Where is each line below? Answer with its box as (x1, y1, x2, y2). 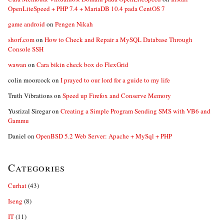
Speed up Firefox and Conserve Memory (62, 91, 171, 100)
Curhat (8, 181, 26, 190)
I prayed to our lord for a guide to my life (60, 75, 170, 84)
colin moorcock (8, 75, 50, 84)
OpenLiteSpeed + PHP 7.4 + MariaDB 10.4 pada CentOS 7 (8, 4, 165, 13)
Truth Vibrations (8, 91, 52, 100)
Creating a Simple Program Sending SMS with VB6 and (60, 106, 210, 115)
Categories (8, 160, 65, 174)
